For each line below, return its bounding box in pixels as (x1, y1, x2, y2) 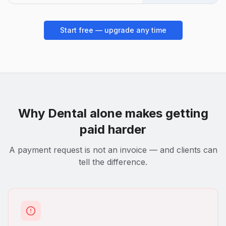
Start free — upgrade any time (60, 25, 166, 34)
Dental (47, 105, 87, 121)
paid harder (80, 122, 146, 137)
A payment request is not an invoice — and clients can (9, 144, 217, 155)
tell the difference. (79, 156, 147, 167)
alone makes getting (86, 105, 208, 121)
